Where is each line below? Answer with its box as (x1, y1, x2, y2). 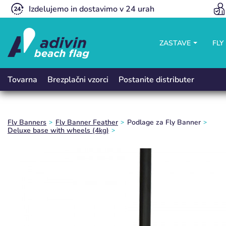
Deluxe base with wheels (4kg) (13, 126, 109, 135)
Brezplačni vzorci (47, 74, 108, 85)
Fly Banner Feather (60, 118, 118, 127)
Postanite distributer (119, 74, 194, 85)
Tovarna (8, 74, 37, 85)
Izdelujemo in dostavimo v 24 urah (28, 3, 154, 15)
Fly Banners (12, 118, 46, 127)
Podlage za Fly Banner (132, 118, 201, 127)
